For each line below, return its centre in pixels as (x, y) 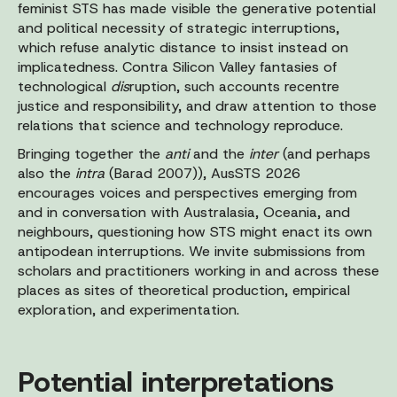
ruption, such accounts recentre (234, 86)
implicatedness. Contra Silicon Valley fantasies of (177, 66)
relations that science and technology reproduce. (180, 125)
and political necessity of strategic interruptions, (179, 27)
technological (64, 86)
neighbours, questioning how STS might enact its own (195, 231)
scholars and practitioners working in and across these (198, 270)
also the (47, 173)
